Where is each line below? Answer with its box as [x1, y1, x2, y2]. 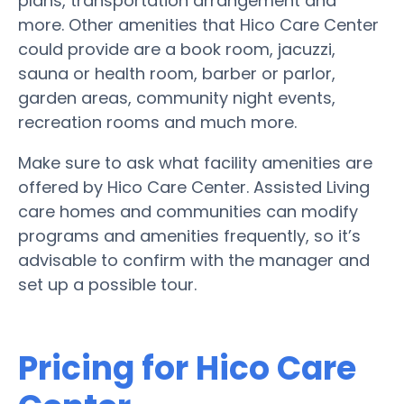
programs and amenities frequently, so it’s [18, 224, 361, 247]
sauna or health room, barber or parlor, [18, 61, 335, 85]
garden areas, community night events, [18, 86, 335, 109]
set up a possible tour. [18, 272, 197, 296]
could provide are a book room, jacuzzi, [18, 37, 335, 60]
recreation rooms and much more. [18, 110, 297, 133]
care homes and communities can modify [18, 199, 358, 223]
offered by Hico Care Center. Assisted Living [18, 175, 370, 198]
